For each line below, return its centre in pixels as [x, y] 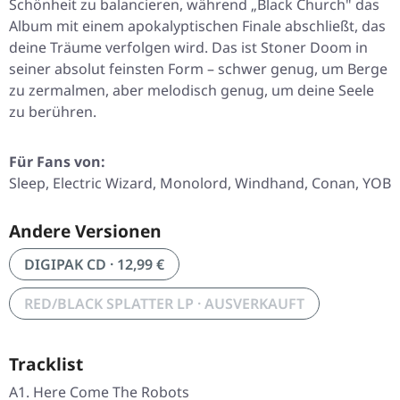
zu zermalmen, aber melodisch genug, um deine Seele [192, 91]
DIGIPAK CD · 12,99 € [94, 265]
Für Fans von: [57, 162]
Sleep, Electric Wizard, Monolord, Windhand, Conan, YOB [200, 183]
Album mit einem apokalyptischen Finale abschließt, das [197, 26]
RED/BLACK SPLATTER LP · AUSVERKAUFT [164, 304]
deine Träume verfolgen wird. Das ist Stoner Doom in [188, 48]
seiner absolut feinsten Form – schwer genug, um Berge [198, 69]
